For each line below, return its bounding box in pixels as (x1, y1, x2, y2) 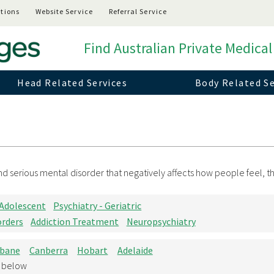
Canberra (29, 243, 68, 256)
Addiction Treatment (31, 215, 119, 228)
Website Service (35, 6, 93, 16)
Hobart (77, 243, 108, 256)
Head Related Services (17, 76, 128, 89)
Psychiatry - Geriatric (53, 199, 142, 212)
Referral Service (108, 6, 167, 16)
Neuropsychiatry (126, 215, 196, 228)
